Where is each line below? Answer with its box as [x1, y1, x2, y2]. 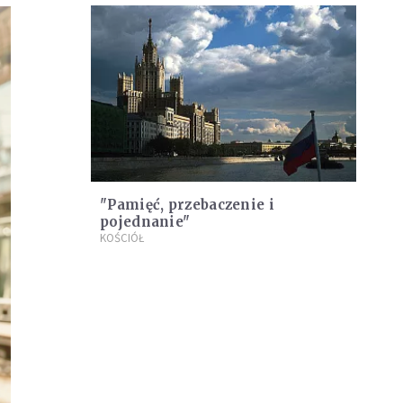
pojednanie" [100, 213, 191, 231]
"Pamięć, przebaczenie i [100, 196, 274, 214]
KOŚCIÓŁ [100, 230, 144, 246]
